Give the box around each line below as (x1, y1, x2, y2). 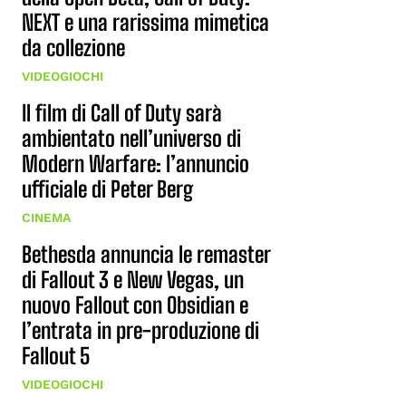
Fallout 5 (22, 343, 90, 369)
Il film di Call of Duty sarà (22, 100, 222, 126)
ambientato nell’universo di (22, 125, 241, 151)
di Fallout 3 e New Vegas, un (22, 266, 244, 293)
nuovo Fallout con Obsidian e (22, 292, 248, 318)
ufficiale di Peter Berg (22, 176, 193, 202)
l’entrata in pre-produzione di (22, 317, 259, 343)
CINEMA (22, 210, 71, 225)
